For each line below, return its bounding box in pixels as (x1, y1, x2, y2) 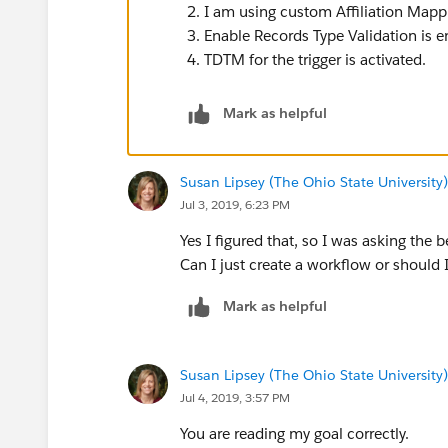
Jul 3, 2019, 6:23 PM (180, 195, 290, 213)
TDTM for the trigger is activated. (204, 49, 426, 69)
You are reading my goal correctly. (180, 423, 409, 443)
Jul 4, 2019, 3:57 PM (180, 388, 290, 406)
